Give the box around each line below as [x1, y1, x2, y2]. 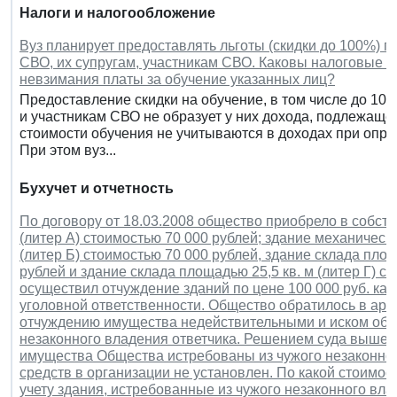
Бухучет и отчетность [19, 180, 174, 196]
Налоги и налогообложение [19, 4, 215, 20]
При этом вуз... [19, 142, 116, 158]
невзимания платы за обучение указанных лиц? [19, 71, 335, 87]
